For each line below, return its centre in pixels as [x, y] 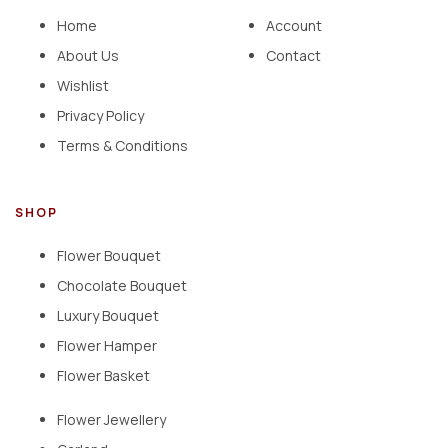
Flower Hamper [107, 346]
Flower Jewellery [111, 420]
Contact [293, 56]
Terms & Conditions [122, 146]
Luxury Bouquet [108, 316]
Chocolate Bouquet [122, 286]
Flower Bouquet [109, 256]
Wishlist [83, 86]
